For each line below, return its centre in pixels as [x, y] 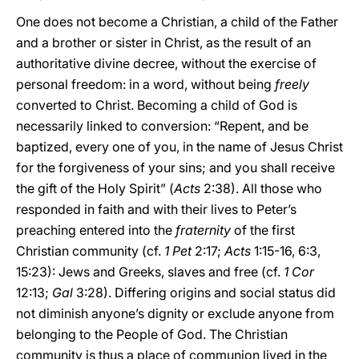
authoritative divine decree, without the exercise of [166, 63]
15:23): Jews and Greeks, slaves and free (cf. [150, 272]
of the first [263, 230]
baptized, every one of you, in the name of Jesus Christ [179, 147]
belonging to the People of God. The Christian [152, 334]
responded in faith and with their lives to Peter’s [156, 209]
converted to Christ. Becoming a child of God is [157, 105]
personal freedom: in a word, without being [145, 84]
